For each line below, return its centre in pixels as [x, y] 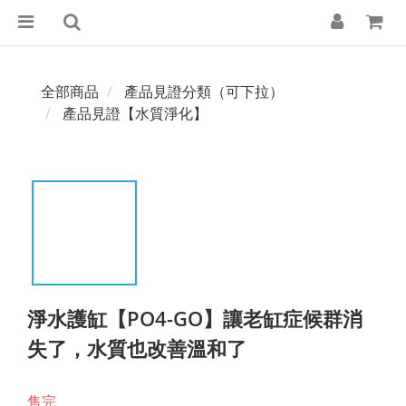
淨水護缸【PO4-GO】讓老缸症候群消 [195, 318]
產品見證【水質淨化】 [135, 113]
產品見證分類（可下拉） [204, 92]
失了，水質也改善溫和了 [137, 348]
